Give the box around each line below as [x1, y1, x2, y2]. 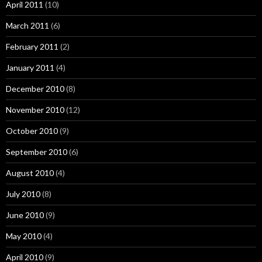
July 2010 [6, 189, 40, 199]
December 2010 [6, 84, 64, 94]
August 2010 [6, 168, 54, 178]
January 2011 [6, 63, 54, 73]
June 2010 [6, 210, 44, 220]
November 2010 [6, 105, 64, 115]
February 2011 [6, 42, 58, 51]
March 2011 [6, 20, 49, 30]
